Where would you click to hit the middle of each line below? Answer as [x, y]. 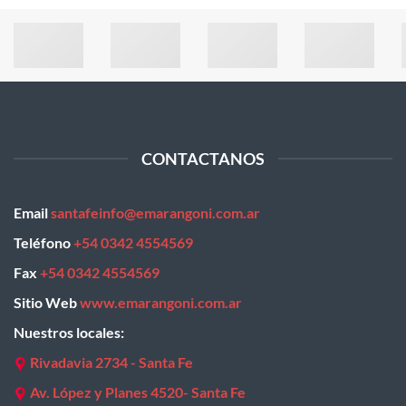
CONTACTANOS [203, 159]
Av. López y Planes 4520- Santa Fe [138, 392]
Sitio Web [47, 303]
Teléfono [43, 243]
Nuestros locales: [69, 333]
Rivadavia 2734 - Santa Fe [110, 362]
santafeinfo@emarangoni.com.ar [155, 213]
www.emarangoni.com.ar [161, 303]
